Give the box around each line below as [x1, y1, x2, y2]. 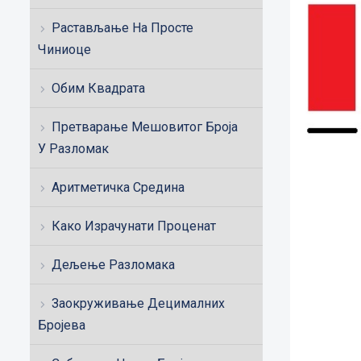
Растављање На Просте [52, 20, 193, 35]
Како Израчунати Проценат [52, 218, 216, 234]
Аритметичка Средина [52, 180, 185, 195]
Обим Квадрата [52, 81, 145, 96]
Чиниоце [38, 42, 91, 57]
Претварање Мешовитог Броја [52, 119, 238, 135]
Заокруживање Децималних [52, 296, 225, 311]
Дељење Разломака [52, 257, 175, 272]
